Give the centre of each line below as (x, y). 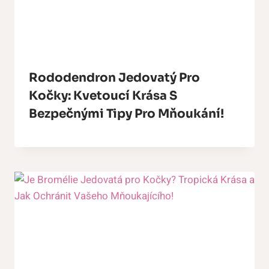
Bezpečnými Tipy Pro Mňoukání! (126, 113)
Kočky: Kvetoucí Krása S (103, 95)
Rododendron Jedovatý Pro (114, 77)
